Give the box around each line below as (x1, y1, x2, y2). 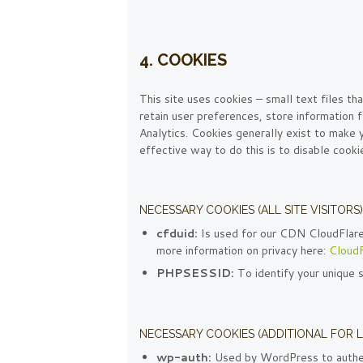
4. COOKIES (139, 50, 227, 70)
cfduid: (156, 225, 198, 242)
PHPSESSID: (156, 265, 234, 282)
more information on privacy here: (156, 242, 329, 259)
